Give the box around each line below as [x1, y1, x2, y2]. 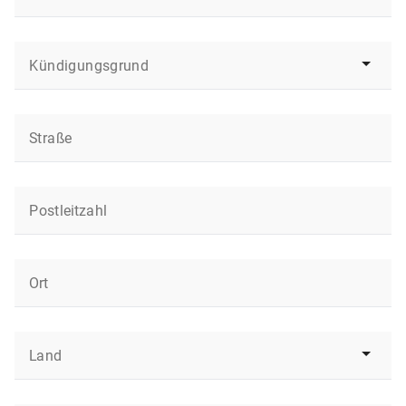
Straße [29, 130, 72, 148]
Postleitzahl [29, 202, 108, 220]
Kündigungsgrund [29, 57, 150, 75]
